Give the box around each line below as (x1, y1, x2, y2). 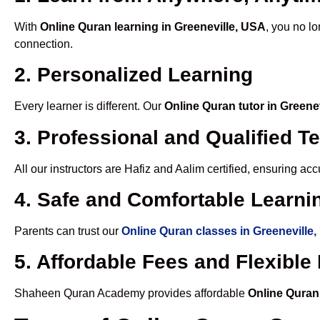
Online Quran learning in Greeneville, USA (40, 20, 266, 33)
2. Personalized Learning (14, 64, 253, 86)
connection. (14, 37, 73, 50)
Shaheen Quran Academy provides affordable (14, 287, 248, 300)
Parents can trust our (14, 225, 121, 238)
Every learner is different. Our (14, 100, 164, 113)
